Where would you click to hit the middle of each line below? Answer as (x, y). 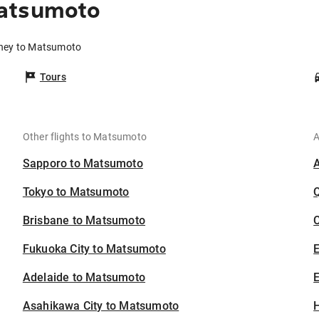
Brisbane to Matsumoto (84, 221)
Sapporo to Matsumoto (83, 164)
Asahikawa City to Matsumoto (101, 306)
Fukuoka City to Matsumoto (94, 249)
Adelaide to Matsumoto (84, 278)
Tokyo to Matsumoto (76, 192)
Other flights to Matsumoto (85, 137)
